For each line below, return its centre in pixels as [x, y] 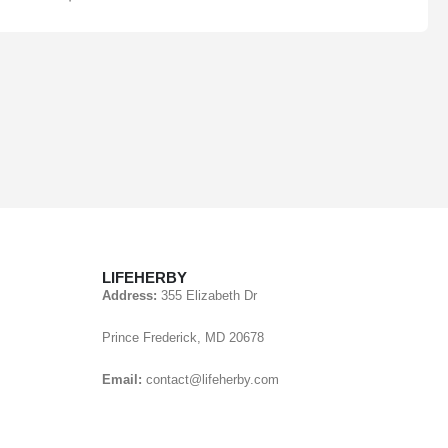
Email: [124, 380]
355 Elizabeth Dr [209, 296]
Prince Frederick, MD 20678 [183, 338]
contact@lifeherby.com [212, 380]
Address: [131, 296]
